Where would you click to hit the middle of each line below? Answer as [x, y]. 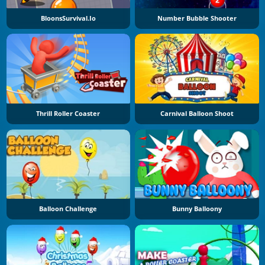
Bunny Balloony [197, 209]
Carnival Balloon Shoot [197, 113]
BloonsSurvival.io [68, 18]
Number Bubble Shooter [197, 18]
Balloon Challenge [68, 209]
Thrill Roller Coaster [68, 113]
